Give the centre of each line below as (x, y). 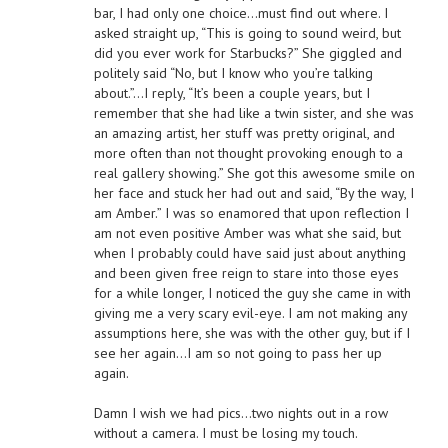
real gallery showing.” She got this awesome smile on (254, 173)
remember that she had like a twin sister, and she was (253, 113)
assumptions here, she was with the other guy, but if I (251, 333)
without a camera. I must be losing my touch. (225, 433)
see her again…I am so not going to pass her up (237, 353)
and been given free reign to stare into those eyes (246, 273)
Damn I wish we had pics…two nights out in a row (240, 413)
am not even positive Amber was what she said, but (247, 233)
